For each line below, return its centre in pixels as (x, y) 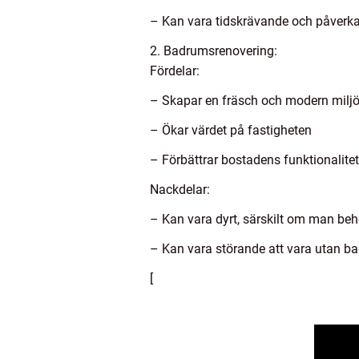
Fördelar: (175, 71)
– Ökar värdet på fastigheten (231, 130)
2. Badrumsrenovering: (214, 50)
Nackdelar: (180, 189)
